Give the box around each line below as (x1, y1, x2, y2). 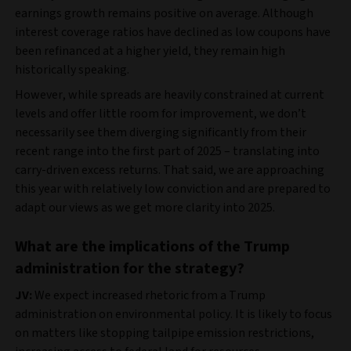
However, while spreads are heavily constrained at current (15, 85, 324, 103)
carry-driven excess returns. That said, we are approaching (15, 161, 324, 179)
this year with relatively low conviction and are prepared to (15, 179, 331, 197)
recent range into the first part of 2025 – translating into (15, 142, 320, 160)
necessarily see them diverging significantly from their (15, 123, 306, 141)
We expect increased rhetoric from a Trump (32, 286, 266, 304)
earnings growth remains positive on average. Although (15, 4, 313, 22)
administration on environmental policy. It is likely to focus (15, 305, 332, 323)
